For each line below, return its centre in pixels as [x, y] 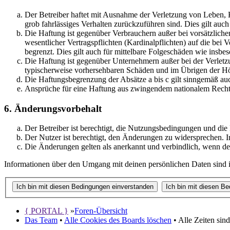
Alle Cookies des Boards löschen [118, 220]
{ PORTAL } [46, 210]
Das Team [41, 220]
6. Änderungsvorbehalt [53, 108]
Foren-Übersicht [101, 210]
